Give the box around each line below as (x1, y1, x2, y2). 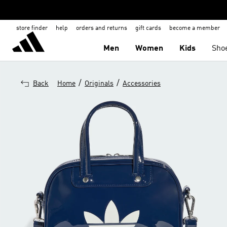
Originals (85, 80, 113, 87)
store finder (16, 25, 48, 31)
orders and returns (76, 25, 127, 31)
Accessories (123, 80, 161, 87)
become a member (169, 25, 220, 31)
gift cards (135, 25, 161, 31)
